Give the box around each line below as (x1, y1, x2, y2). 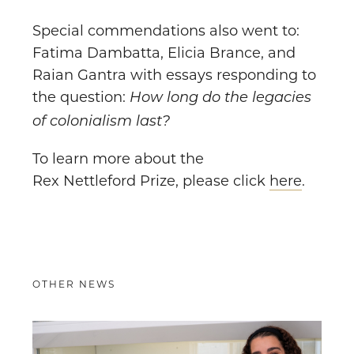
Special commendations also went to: (32, 22, 299, 40)
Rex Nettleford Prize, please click (32, 172, 269, 190)
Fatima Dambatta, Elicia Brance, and (32, 44, 296, 62)
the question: (32, 88, 130, 107)
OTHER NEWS (32, 278, 115, 291)
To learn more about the (32, 150, 204, 168)
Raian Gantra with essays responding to (32, 66, 316, 85)
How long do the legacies (130, 91, 311, 107)
